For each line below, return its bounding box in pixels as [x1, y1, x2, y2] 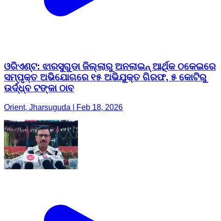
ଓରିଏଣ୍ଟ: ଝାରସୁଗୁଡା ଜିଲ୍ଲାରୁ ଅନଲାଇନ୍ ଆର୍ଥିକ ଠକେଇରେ [4, 61, 216, 72]
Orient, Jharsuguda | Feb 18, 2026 [4, 103, 123, 111]
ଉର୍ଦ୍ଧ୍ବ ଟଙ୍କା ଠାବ [4, 83, 74, 94]
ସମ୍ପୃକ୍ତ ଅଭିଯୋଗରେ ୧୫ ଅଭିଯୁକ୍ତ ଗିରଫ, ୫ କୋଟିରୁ [4, 72, 206, 83]
